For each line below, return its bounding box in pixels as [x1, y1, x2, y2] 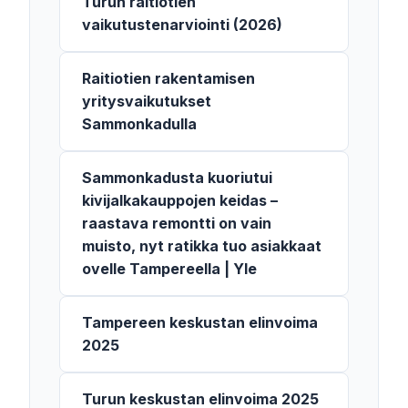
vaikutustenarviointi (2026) [82, 15, 282, 34]
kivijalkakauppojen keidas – [82, 191, 278, 209]
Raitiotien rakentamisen [82, 69, 255, 87]
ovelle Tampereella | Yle [82, 260, 257, 278]
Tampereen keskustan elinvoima [82, 313, 318, 331]
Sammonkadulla [82, 115, 197, 133]
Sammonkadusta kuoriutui [82, 168, 272, 187]
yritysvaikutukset [82, 92, 211, 110]
